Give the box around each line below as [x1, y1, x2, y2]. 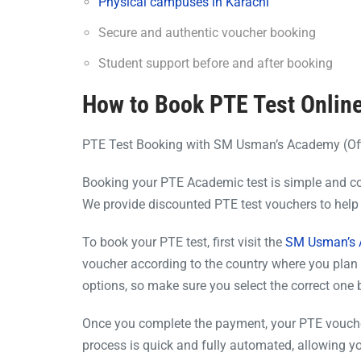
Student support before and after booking [98, 55, 333, 71]
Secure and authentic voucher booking [98, 24, 316, 40]
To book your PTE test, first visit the [82, 234, 285, 250]
